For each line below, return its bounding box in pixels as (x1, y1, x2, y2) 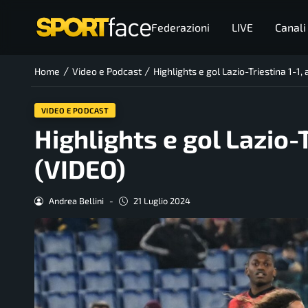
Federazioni (151, 21, 210, 34)
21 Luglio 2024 (133, 195, 190, 207)
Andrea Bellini (48, 195, 104, 207)
